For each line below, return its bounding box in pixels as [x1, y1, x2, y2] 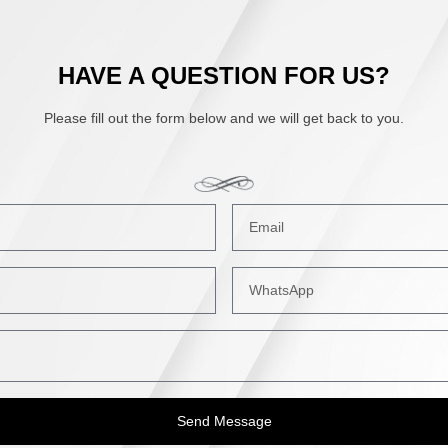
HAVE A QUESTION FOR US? [58, 62, 390, 90]
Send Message [176, 413, 272, 430]
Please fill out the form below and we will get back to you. [44, 110, 404, 127]
